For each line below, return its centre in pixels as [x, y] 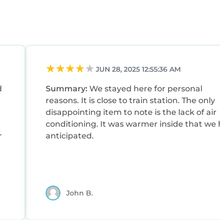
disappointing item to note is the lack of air [131, 112]
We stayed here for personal [146, 89]
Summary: [68, 89]
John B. [80, 193]
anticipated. [70, 136]
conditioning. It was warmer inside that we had [73, 124]
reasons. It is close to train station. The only [114, 101]
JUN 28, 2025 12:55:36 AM [138, 69]
